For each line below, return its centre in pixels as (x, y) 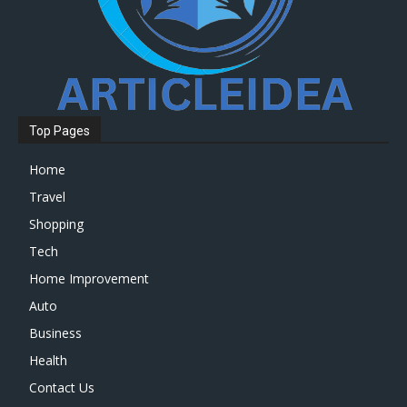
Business (55, 333)
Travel (47, 196)
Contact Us (62, 387)
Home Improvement (89, 278)
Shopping (56, 223)
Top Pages (60, 130)
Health (48, 360)
